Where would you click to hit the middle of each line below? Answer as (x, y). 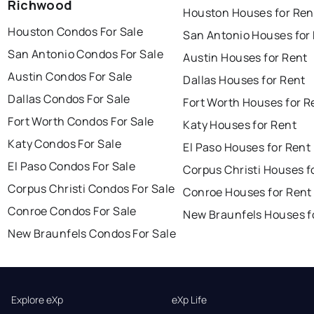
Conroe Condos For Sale (72, 211)
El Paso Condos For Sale (72, 166)
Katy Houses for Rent (240, 125)
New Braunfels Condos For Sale (92, 234)
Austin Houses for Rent (245, 58)
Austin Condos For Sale (70, 77)
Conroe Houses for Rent (247, 192)
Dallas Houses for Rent (244, 80)
